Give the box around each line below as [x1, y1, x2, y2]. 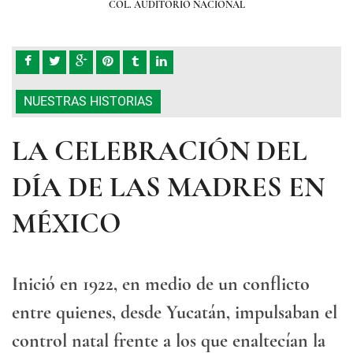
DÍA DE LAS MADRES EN [12, 170, 325, 204]
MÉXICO [12, 206, 121, 240]
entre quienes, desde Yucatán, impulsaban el [12, 301, 337, 324]
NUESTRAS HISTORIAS [24, 94, 153, 109]
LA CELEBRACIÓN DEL [12, 134, 307, 168]
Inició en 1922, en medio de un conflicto [12, 273, 310, 295]
